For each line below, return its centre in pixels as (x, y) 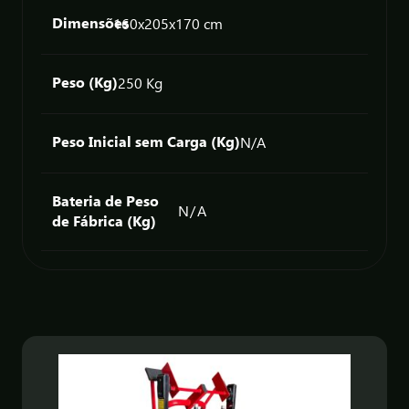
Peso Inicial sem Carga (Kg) (146, 142)
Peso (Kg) (85, 82)
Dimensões (90, 23)
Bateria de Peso (105, 201)
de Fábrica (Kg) (104, 221)
